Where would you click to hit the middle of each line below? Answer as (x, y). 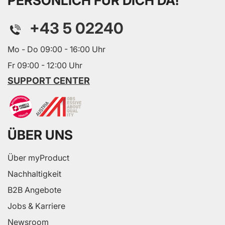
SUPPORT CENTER (49, 80)
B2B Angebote (34, 190)
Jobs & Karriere (36, 206)
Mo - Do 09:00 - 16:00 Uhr (57, 49)
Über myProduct (38, 158)
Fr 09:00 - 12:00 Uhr (45, 65)
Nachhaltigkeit (34, 174)
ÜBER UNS (40, 135)
